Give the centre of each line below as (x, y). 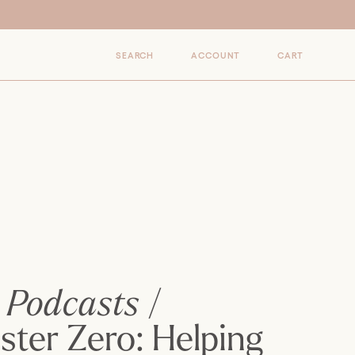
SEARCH (135, 56)
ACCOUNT (216, 56)
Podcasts (73, 303)
